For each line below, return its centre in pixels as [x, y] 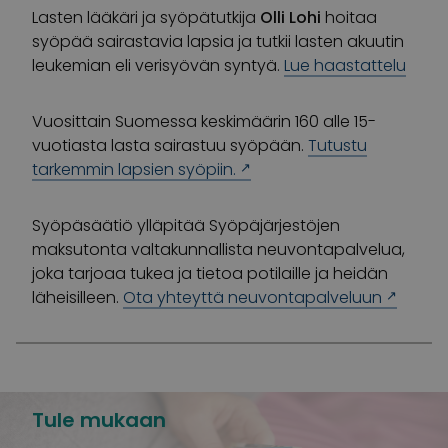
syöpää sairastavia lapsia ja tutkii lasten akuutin [218, 41]
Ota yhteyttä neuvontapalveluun [252, 297]
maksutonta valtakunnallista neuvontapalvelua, [218, 249]
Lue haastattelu [345, 65]
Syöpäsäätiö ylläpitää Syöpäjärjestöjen [186, 225]
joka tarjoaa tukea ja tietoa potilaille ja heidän [210, 273]
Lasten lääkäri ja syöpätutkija [146, 17]
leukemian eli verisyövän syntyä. [158, 65]
